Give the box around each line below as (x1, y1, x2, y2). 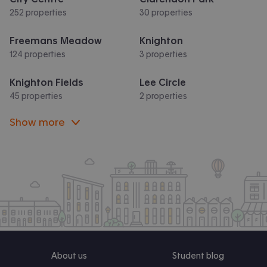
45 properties (10, 92, 63, 101)
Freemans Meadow (10, 36, 102, 46)
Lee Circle (139, 77, 186, 88)
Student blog (172, 252, 224, 260)
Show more (10, 117, 65, 128)
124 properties (10, 50, 66, 59)
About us (51, 252, 87, 260)
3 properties (139, 50, 187, 59)
